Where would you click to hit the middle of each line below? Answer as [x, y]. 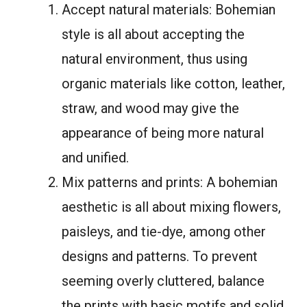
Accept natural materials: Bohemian [169, 10]
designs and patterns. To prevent [160, 257]
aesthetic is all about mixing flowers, [171, 207]
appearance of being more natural [163, 133]
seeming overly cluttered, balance [163, 281]
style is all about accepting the [153, 35]
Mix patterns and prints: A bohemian [170, 183]
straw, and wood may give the [150, 109]
